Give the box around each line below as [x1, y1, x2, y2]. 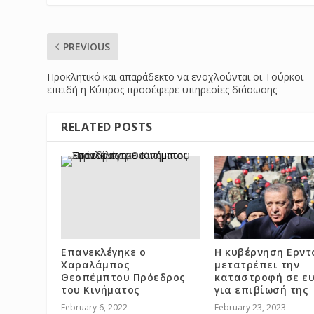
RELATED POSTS [61, 118, 153, 135]
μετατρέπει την [214, 258, 299, 272]
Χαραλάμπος [61, 258, 130, 272]
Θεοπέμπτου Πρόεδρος [61, 271, 186, 285]
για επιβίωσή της [214, 283, 308, 297]
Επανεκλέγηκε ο [61, 245, 146, 259]
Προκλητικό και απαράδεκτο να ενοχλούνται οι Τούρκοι [47, 69, 304, 83]
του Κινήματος [61, 283, 140, 297]
